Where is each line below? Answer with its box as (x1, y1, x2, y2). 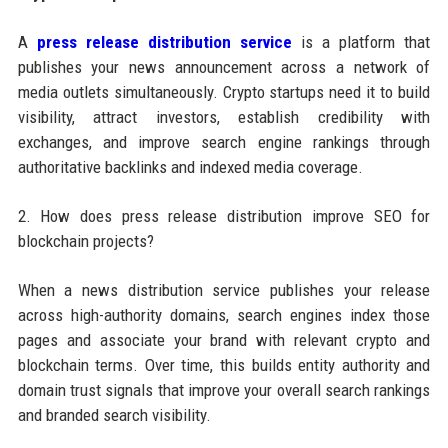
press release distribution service (36, 31, 292, 52)
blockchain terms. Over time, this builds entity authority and (17, 354, 431, 375)
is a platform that (291, 31, 431, 52)
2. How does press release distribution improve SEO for (17, 205, 431, 226)
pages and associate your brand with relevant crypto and (17, 329, 431, 350)
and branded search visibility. (17, 404, 211, 425)
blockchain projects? (17, 230, 154, 251)
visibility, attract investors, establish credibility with (17, 106, 431, 127)
